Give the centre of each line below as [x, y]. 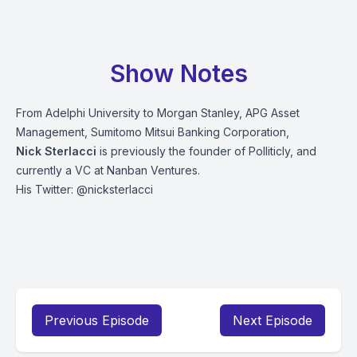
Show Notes [178, 73]
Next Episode [273, 320]
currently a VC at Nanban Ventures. [108, 170]
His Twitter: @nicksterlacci [84, 189]
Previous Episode [97, 320]
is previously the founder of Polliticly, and [206, 151]
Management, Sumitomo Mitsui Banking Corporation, [154, 132]
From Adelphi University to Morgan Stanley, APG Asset [158, 113]
